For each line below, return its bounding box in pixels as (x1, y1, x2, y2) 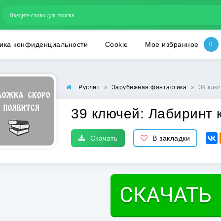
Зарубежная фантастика (111, 84, 186, 91)
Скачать (90, 134, 117, 142)
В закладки (152, 134, 190, 142)
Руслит (78, 84, 100, 91)
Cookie (105, 40, 128, 48)
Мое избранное (145, 40, 199, 48)
